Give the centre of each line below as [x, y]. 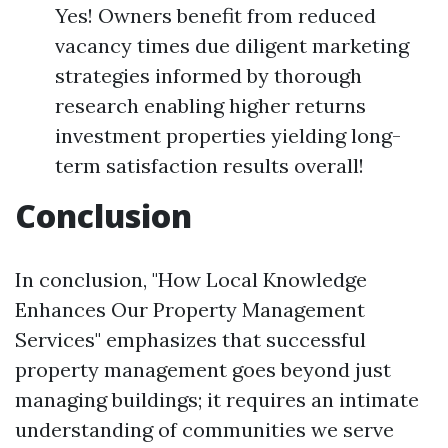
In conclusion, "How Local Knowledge [191, 279]
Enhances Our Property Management [190, 309]
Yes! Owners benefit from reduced [215, 15]
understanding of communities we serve [204, 429]
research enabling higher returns [210, 105]
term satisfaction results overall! [209, 165]
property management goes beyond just [203, 369]
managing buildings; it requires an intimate [217, 399]
